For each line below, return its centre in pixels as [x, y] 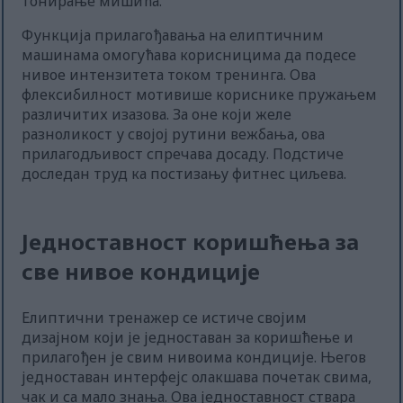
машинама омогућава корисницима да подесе [189, 55]
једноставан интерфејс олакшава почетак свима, [197, 377]
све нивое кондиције [141, 272]
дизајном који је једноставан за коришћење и [188, 338]
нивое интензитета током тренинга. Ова [169, 75]
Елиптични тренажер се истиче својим [165, 318]
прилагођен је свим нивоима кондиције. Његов [194, 358]
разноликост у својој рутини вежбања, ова [174, 134]
